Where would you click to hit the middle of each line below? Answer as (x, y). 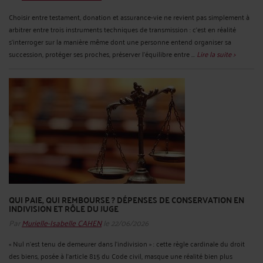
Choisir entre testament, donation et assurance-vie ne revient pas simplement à (129, 16)
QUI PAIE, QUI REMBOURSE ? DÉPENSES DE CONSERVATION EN (127, 199)
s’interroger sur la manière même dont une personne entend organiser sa (120, 41)
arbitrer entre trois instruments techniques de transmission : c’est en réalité (122, 29)
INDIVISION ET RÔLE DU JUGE (64, 208)
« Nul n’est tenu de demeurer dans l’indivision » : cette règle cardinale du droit (127, 243)
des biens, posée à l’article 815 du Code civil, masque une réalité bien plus (121, 255)
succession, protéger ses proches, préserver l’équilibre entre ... (103, 53)
